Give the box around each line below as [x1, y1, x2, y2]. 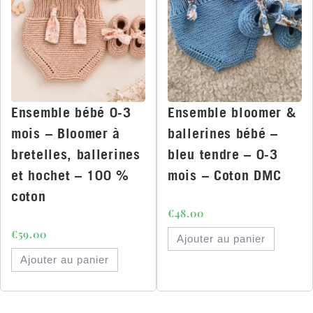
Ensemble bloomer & [168, 103, 296, 122]
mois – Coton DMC [168, 166, 282, 184]
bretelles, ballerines [11, 145, 140, 163]
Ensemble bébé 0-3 [11, 103, 131, 122]
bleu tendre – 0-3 [168, 145, 278, 163]
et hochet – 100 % [11, 166, 129, 184]
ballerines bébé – [168, 124, 278, 143]
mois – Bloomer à [11, 124, 121, 143]
